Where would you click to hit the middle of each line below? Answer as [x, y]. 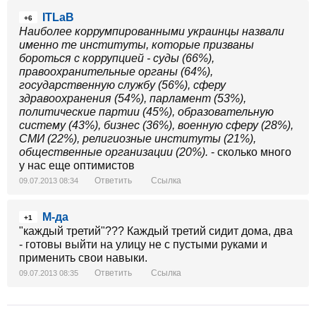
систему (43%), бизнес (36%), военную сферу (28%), [156, 125]
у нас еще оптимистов [77, 165]
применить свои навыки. [83, 258]
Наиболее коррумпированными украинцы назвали [152, 31]
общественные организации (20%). [114, 152]
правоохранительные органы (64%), [116, 72]
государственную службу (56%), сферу [122, 85]
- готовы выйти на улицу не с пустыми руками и [143, 244]
